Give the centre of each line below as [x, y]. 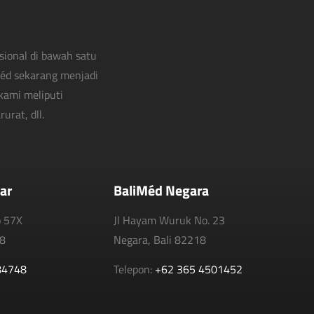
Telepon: [134, 269]
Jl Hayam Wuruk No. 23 [169, 220]
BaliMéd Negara [161, 190]
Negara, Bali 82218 [160, 239]
